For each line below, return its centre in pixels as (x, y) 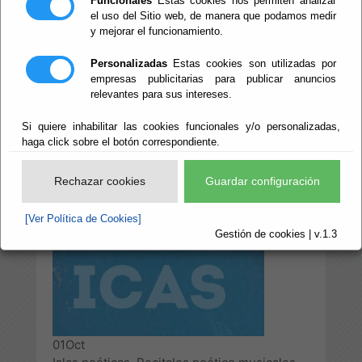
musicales (126, 28)
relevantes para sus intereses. (161, 94)
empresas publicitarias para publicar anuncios (213, 79)
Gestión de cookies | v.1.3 (276, 234)
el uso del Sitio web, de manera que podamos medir (213, 16)
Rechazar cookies (100, 181)
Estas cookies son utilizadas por (252, 63)
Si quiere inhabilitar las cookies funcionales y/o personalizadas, (181, 126)
